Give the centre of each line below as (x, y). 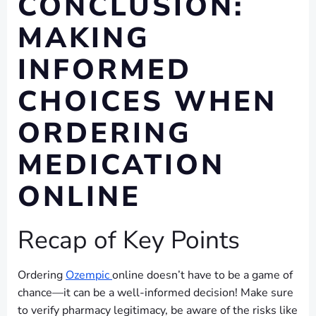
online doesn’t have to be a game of (202, 275)
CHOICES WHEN (147, 102)
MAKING (84, 38)
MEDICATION (121, 165)
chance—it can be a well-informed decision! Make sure (156, 293)
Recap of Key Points (129, 240)
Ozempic (89, 275)
